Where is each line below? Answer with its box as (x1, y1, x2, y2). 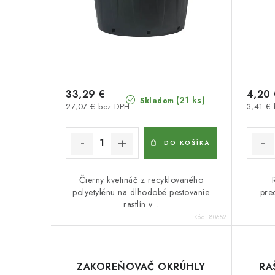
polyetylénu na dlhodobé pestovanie (72, 185, 210, 198)
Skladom (137, 95, 174, 106)
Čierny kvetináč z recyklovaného (79, 173, 203, 186)
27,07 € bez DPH (66, 100, 130, 112)
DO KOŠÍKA (163, 137, 210, 147)
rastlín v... (123, 198, 159, 211)
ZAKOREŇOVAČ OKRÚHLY (77, 259, 206, 274)
